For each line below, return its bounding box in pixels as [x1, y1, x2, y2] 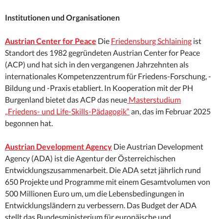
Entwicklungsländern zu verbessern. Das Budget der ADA [5, 200, 197, 210]
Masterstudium [127, 95, 181, 105]
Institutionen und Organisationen [5, 13, 120, 22]
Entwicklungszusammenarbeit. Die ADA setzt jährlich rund [5, 165, 201, 175]
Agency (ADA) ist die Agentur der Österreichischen [5, 153, 175, 163]
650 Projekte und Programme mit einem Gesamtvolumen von [5, 177, 210, 187]
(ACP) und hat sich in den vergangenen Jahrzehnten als [5, 60, 189, 69]
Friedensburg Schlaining [111, 36, 192, 46]
